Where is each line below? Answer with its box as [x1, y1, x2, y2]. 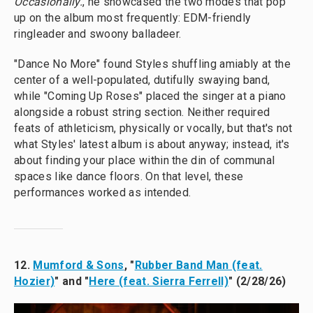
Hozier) [14, 275, 55, 289]
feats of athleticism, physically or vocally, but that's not [14, 122, 293, 136]
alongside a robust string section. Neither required [14, 105, 270, 119]
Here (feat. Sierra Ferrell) [89, 275, 229, 289]
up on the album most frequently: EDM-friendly [14, 11, 252, 25]
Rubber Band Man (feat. [134, 259, 263, 272]
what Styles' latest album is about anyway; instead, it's [14, 138, 290, 152]
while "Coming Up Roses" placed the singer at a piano [14, 89, 286, 103]
